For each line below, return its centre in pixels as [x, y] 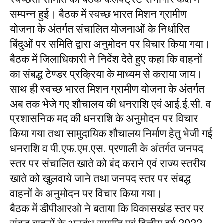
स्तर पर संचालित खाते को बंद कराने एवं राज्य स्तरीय [108, 164]
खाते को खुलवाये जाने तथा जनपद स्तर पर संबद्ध [100, 178]
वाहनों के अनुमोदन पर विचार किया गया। [86, 193]
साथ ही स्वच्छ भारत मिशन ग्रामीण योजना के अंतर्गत [107, 89]
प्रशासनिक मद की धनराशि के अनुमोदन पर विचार [104, 119]
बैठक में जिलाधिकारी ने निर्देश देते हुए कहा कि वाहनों [106, 59]
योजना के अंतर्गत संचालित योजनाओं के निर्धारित [100, 29]
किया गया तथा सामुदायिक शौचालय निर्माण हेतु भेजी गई [111, 134]
